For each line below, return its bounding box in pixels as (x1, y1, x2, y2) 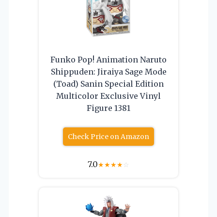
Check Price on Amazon (68, 132, 149, 141)
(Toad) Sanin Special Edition (53, 78, 164, 89)
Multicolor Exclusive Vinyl (56, 91, 161, 101)
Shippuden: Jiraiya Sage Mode (50, 66, 167, 77)
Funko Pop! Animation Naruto (50, 54, 167, 64)
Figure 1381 (87, 103, 130, 113)
